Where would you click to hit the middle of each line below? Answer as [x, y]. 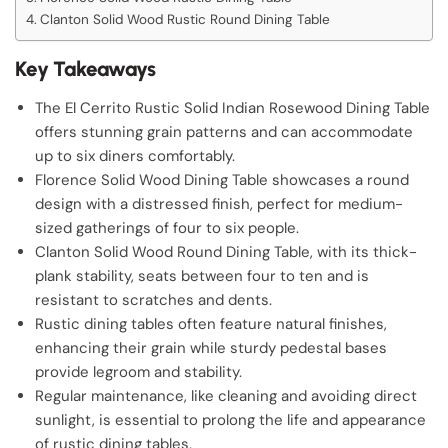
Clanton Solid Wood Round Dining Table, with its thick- [226, 252]
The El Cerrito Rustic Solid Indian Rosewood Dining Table [232, 108]
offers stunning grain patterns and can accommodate [224, 132]
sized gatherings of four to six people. [167, 228]
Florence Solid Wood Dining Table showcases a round [222, 180]
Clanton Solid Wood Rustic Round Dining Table [184, 19]
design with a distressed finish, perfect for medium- [219, 204]
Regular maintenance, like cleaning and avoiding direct [226, 396]
